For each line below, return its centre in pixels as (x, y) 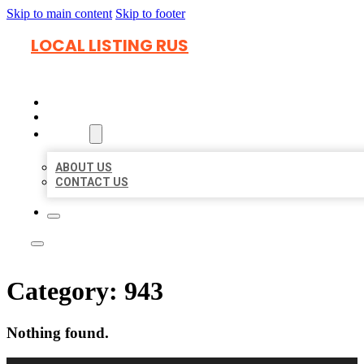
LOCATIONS (82, 117)
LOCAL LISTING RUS (110, 45)
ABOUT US (84, 167)
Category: (65, 291)
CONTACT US (92, 182)
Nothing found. (58, 332)
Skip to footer (150, 13)
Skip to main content (59, 13)
